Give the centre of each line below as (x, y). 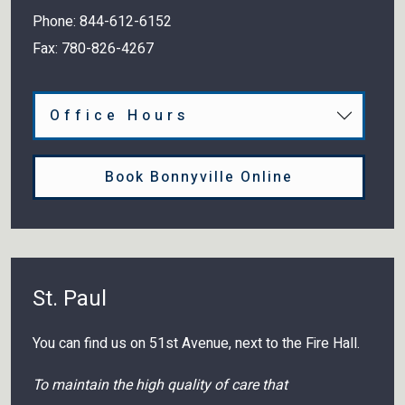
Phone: (56, 21)
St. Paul (70, 298)
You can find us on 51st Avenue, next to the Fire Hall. (196, 343)
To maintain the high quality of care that (160, 385)
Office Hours (119, 115)
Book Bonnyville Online (199, 177)
